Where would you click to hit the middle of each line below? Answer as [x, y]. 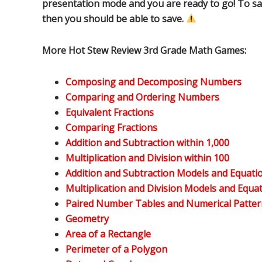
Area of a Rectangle [108, 234]
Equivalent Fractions [110, 112]
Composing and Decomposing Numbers [154, 82]
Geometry [87, 218]
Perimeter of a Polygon [116, 249]
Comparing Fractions [111, 127]
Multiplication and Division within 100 [147, 158]
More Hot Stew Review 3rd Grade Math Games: [144, 50]
